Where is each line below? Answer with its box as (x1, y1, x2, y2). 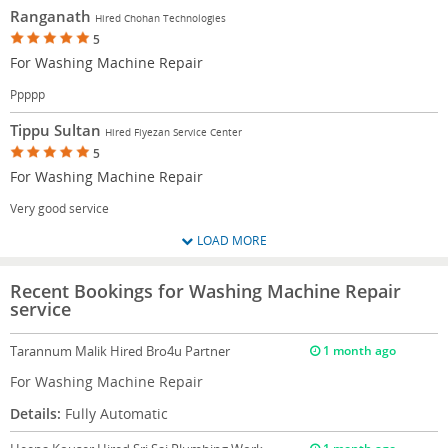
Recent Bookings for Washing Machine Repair (10, 278, 401, 303)
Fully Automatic (61, 403, 168, 423)
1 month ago (319, 341, 396, 359)
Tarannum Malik (10, 341, 110, 360)
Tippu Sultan (10, 119, 105, 140)
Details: (10, 403, 61, 423)
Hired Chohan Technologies (95, 10, 226, 25)
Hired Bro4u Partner (110, 341, 230, 360)
